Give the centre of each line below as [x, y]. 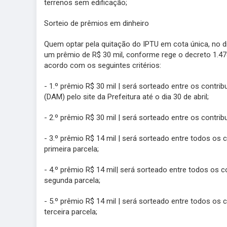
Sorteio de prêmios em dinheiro [97, 23]
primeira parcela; [71, 149]
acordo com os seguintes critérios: [103, 65]
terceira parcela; [71, 212]
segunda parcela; [72, 180]
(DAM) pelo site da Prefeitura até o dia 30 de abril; [126, 97]
